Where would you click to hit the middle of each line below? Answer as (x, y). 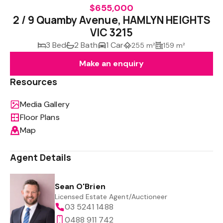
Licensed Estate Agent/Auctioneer (111, 197)
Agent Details (41, 157)
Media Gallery (45, 104)
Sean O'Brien (80, 186)
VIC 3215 (111, 32)
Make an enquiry (111, 63)
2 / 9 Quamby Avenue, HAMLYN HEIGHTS (111, 20)
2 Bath (86, 45)
